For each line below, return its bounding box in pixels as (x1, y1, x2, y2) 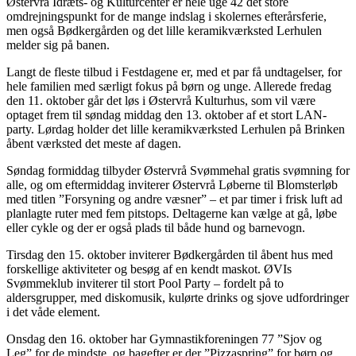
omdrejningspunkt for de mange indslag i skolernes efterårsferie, (6, 9, 327, 23)
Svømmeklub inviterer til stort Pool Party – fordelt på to (6, 276, 284, 290)
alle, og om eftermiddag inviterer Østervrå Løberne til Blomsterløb (6, 177, 338, 192)
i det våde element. (6, 304, 100, 319)
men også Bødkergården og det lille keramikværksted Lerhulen (6, 23, 322, 37)
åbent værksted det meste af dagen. (6, 136, 181, 150)
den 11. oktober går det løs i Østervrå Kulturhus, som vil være (6, 93, 315, 107)
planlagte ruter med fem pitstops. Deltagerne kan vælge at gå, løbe (6, 206, 337, 220)
